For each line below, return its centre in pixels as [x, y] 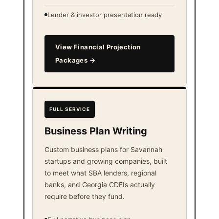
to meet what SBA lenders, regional [100, 173]
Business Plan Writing [96, 131]
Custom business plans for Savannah [103, 149]
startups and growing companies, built [106, 161]
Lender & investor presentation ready [105, 14]
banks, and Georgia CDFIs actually [100, 184]
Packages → [75, 60]
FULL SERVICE [70, 109]
